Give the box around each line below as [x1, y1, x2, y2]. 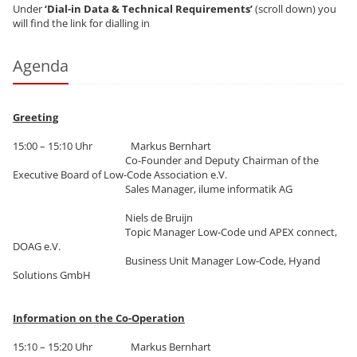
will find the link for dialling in [13, 16, 150, 31]
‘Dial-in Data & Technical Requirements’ [45, 2, 253, 17]
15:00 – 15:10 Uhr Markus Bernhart [13, 139, 211, 154]
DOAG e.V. [13, 239, 61, 254]
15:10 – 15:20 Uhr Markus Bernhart [13, 339, 211, 355]
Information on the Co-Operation [13, 311, 185, 326]
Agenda [13, 55, 69, 77]
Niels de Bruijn [13, 210, 193, 226]
